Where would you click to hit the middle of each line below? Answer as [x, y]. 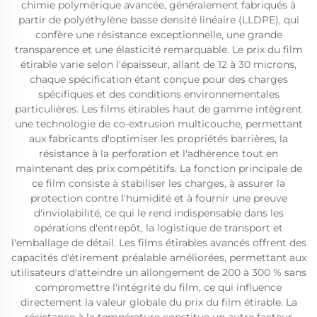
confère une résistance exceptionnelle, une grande [158, 35]
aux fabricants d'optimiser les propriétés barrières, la [158, 139]
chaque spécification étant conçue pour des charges [158, 79]
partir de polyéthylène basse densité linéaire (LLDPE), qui [158, 20]
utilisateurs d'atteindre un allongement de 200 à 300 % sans [158, 272]
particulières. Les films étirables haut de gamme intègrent [158, 109]
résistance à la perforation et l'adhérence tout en [158, 154]
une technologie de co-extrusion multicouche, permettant [158, 124]
